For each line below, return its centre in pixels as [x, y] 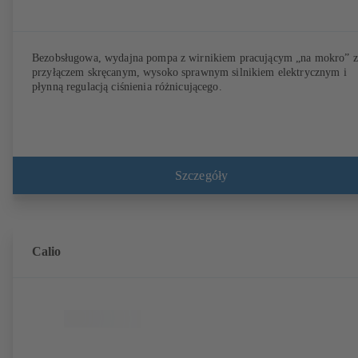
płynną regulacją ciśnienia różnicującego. [127, 87]
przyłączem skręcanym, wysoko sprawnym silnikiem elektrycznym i [189, 73]
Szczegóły [201, 175]
